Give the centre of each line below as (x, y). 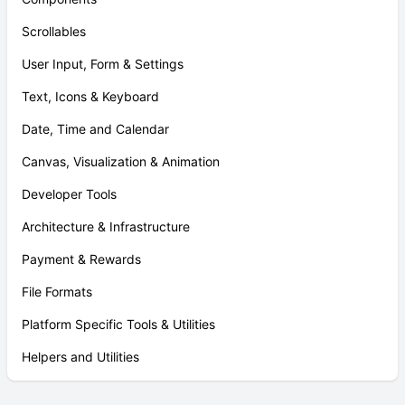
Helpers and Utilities (80, 357)
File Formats (57, 292)
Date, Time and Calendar (95, 129)
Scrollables (54, 31)
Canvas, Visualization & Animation (121, 161)
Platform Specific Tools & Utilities (118, 324)
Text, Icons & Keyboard (90, 96)
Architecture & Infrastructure (106, 226)
